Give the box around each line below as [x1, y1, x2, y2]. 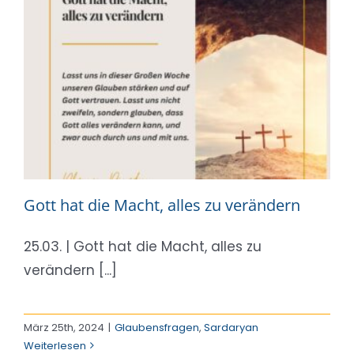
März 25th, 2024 [24, 319, 104, 335]
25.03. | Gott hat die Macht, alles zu [24, 236, 262, 256]
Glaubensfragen [115, 319, 199, 335]
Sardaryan [204, 319, 258, 335]
